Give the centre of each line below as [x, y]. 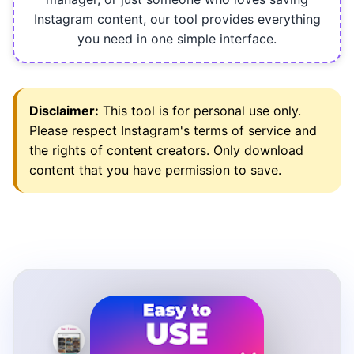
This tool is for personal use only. [200, 111]
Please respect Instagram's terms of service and [173, 131]
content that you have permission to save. [155, 170]
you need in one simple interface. [177, 39]
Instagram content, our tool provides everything [177, 19]
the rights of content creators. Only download [166, 151]
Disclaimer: [64, 111]
